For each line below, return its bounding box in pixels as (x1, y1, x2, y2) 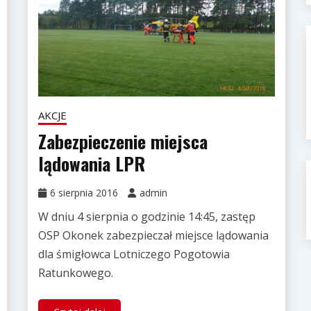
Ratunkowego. (37, 265, 113, 281)
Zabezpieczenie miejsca (37, 128, 208, 155)
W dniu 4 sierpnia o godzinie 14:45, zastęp (37, 209, 255, 225)
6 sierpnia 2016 (49, 186, 118, 200)
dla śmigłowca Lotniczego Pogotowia (37, 246, 230, 262)
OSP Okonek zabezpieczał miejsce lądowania (37, 228, 269, 244)
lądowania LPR (37, 150, 145, 178)
